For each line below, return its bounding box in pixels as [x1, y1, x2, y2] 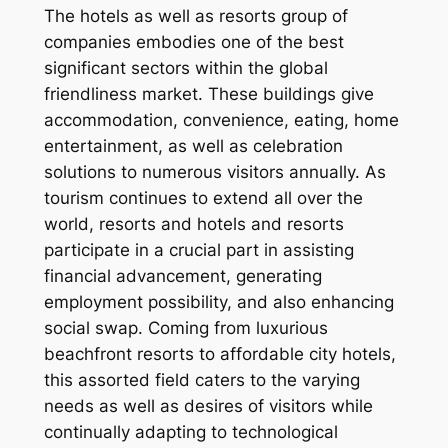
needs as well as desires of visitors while [43, 396, 373, 417]
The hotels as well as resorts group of [43, 6, 348, 27]
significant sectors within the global [43, 58, 328, 79]
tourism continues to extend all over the [43, 188, 363, 209]
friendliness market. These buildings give [43, 84, 374, 105]
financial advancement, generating [43, 266, 322, 287]
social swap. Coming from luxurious [43, 318, 328, 339]
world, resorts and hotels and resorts [43, 214, 344, 235]
